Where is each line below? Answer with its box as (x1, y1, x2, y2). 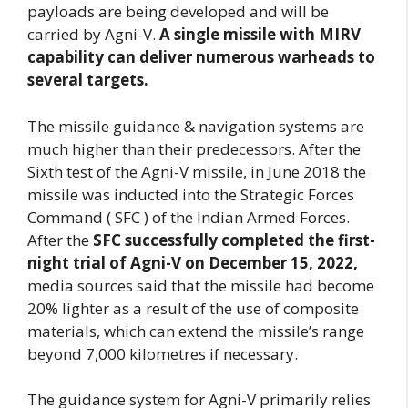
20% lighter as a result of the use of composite (27, 297, 359, 319)
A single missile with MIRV (159, 24, 361, 46)
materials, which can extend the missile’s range (27, 320, 364, 342)
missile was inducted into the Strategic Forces (27, 183, 354, 205)
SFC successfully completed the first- (93, 229, 375, 250)
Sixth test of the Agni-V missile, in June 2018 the (27, 160, 366, 182)
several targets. (27, 69, 148, 91)
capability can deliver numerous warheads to (27, 46, 375, 68)
